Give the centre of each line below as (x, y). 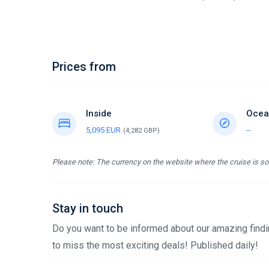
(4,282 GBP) (141, 131)
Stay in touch (88, 208)
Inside (99, 113)
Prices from (84, 67)
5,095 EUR (103, 130)
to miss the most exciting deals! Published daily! (155, 245)
